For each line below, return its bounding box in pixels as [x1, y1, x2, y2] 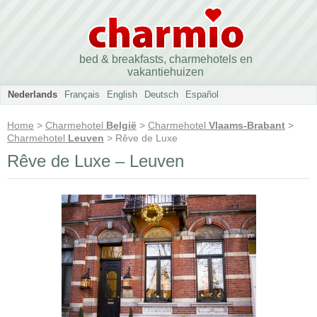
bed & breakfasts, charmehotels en [79, 53, 253, 65]
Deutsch [144, 89, 178, 100]
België [106, 120, 137, 131]
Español [185, 89, 219, 100]
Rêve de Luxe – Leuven [7, 151, 184, 171]
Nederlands [8, 89, 57, 100]
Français [64, 89, 100, 100]
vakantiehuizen [127, 66, 204, 78]
